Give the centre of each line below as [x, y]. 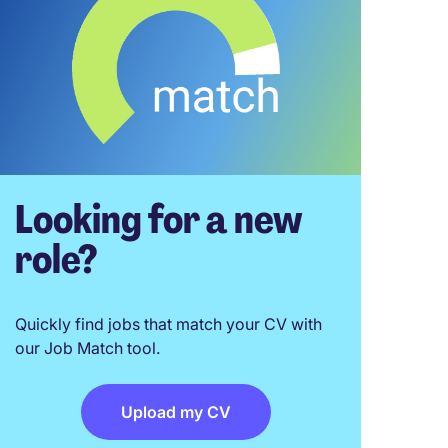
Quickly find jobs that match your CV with [168, 323]
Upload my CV [176, 411]
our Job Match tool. [87, 347]
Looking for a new [159, 218]
